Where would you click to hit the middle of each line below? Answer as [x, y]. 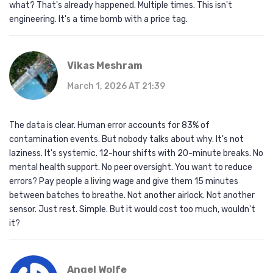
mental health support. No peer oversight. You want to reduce [131, 168]
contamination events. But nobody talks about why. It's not [126, 140]
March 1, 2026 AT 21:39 [116, 87]
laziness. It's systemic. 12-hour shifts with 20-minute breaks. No [136, 154]
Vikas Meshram [105, 66]
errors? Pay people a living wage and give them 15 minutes [124, 182]
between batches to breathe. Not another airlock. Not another [132, 196]
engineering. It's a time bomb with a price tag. [98, 19]
